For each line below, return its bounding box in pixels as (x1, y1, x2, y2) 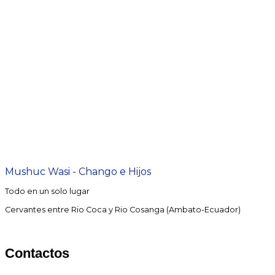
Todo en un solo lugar (5, 186, 90, 196)
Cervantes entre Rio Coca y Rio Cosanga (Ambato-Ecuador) (5, 204, 241, 214)
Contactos (5, 246, 69, 261)
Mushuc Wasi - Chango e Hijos (5, 165, 151, 177)
